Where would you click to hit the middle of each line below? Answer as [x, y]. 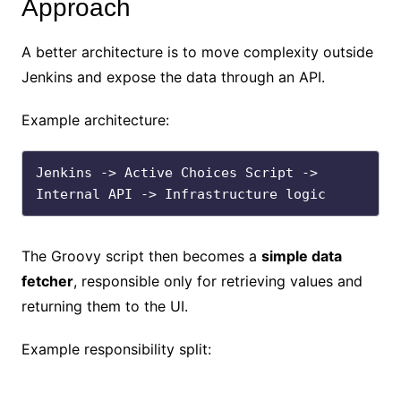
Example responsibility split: [116, 349]
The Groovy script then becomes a [141, 256]
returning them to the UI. [104, 306]
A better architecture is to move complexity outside [197, 51]
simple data [301, 256]
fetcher [47, 281]
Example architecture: [95, 119]
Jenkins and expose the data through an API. [173, 77]
